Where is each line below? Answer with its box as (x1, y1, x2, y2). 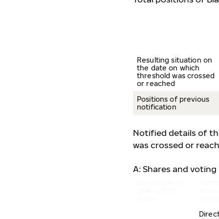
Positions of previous (137, 95, 209, 103)
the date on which (137, 64, 200, 72)
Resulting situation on (137, 56, 213, 64)
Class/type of (137, 178, 184, 187)
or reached (137, 79, 175, 88)
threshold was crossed (137, 71, 215, 80)
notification (137, 103, 176, 111)
